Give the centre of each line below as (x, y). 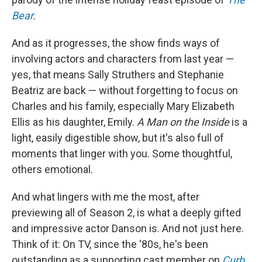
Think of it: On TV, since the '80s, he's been (110, 244)
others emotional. (52, 169)
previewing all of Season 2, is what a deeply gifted (126, 213)
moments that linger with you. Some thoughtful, (122, 154)
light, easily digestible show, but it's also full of (118, 138)
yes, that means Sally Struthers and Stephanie (118, 75)
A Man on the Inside (183, 122)
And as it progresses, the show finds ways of (116, 43)
